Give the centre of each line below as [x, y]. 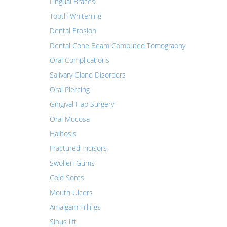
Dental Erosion [73, 31]
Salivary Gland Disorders [87, 75]
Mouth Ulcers [71, 192]
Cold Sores [67, 178]
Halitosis [63, 134]
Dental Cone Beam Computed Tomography [117, 45]
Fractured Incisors [78, 148]
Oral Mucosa [69, 119]
